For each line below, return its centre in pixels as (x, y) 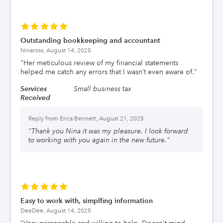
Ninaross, (33, 51)
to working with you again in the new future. (98, 140)
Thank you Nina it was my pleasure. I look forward (110, 131)
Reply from (43, 119)
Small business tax (102, 89)
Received (35, 98)
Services (34, 89)
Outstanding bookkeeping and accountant (90, 40)
